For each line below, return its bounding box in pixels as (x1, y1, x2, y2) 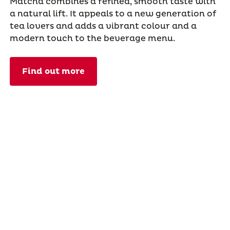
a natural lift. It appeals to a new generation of (9, 8, 216, 19)
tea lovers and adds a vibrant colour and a (9, 21, 197, 31)
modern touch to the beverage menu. (9, 33, 175, 44)
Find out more (22, 66, 85, 76)
